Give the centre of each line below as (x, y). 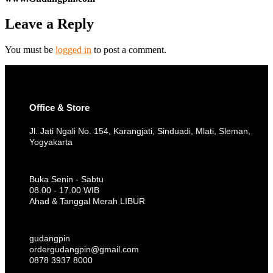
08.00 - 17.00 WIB (64, 190)
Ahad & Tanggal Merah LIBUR (87, 201)
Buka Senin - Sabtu (66, 179)
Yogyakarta (51, 142)
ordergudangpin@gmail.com (84, 250)
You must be (30, 50)
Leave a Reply (49, 24)
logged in (73, 50)
